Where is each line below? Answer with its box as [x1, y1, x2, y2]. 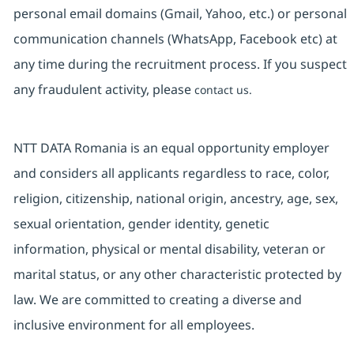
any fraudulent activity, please [13, 81, 194, 99]
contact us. [194, 82, 252, 98]
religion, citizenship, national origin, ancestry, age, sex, [13, 190, 338, 208]
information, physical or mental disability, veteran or [13, 240, 326, 258]
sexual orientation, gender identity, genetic [13, 215, 269, 233]
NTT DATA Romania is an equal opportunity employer [13, 139, 330, 157]
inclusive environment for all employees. [13, 316, 254, 334]
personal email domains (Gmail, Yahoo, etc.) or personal [13, 5, 347, 23]
